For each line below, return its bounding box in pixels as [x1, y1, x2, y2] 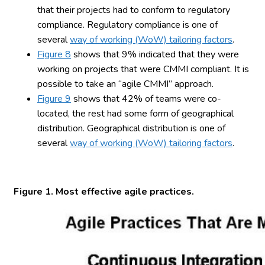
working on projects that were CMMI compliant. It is [37, 62, 249, 76]
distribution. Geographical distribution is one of [37, 121, 225, 135]
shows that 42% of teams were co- [71, 92, 221, 105]
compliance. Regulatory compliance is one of [37, 18, 218, 31]
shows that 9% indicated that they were [71, 47, 239, 61]
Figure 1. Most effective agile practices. [14, 185, 194, 198]
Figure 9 [37, 92, 71, 105]
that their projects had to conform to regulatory [37, 3, 230, 17]
